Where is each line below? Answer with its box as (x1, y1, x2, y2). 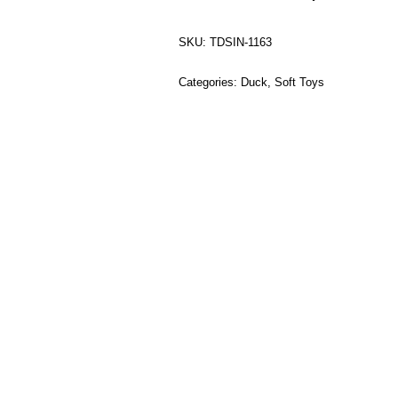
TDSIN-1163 (210, 36, 273, 49)
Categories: (179, 76, 242, 89)
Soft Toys (275, 76, 325, 89)
